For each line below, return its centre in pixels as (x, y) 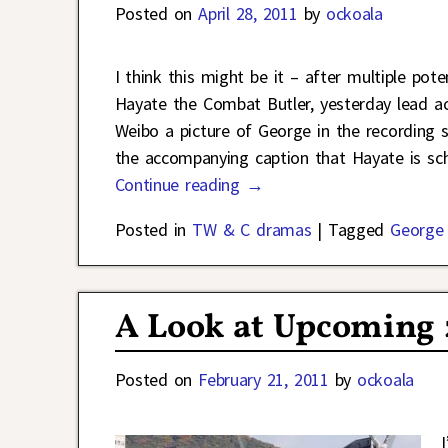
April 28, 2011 (248, 14)
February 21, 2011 (263, 379)
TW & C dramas (252, 230)
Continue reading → (189, 185)
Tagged (356, 230)
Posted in (150, 230)
